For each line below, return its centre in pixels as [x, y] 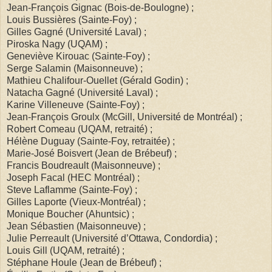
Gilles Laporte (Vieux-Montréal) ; [76, 202]
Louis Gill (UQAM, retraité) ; [66, 250]
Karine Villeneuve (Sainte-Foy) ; [76, 104]
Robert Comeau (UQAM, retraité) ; [80, 129]
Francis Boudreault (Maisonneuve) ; [83, 165]
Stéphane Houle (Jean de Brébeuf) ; [84, 262]
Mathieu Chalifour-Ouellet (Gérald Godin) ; [97, 80]
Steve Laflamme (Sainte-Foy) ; [72, 189]
